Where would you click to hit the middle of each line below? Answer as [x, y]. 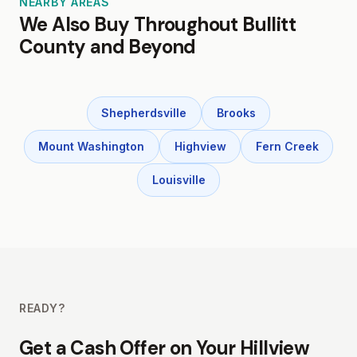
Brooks [236, 112]
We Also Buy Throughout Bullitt [157, 24]
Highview [200, 146]
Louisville [178, 179]
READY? [42, 308]
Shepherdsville [144, 112]
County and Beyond [108, 46]
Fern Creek [287, 146]
